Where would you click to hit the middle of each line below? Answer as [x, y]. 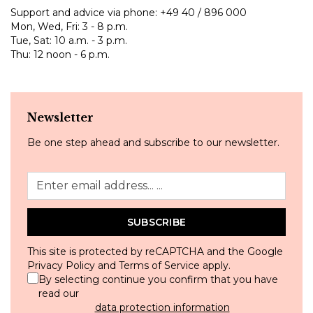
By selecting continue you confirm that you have [158, 279]
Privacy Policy [61, 265]
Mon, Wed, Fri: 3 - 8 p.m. [69, 26]
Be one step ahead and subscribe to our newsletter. [153, 142]
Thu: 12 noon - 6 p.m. [60, 54]
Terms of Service [159, 265]
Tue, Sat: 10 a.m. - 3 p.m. [69, 40]
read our [59, 293]
